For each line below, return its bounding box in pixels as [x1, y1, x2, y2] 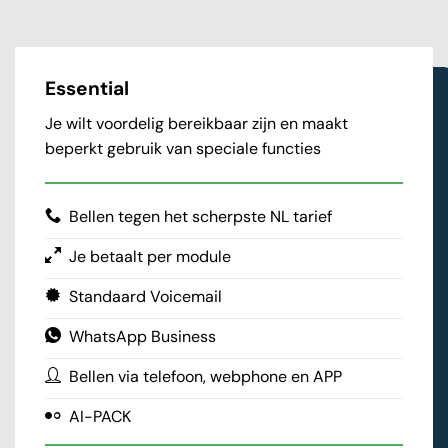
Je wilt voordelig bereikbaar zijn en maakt [45, 112, 348, 134]
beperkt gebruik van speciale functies [45, 137, 321, 159]
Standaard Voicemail [69, 285, 222, 307]
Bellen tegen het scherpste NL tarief [69, 205, 332, 227]
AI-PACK [69, 405, 131, 427]
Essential [45, 76, 129, 102]
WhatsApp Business [69, 325, 216, 347]
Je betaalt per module [69, 245, 231, 267]
